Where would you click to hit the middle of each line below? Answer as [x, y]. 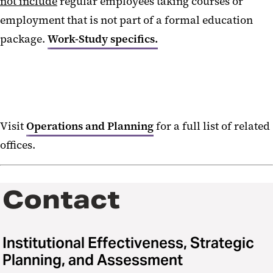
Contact [61, 199]
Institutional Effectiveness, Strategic [128, 243]
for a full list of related [213, 126]
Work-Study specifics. [103, 39]
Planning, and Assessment [93, 260]
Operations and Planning [90, 126]
